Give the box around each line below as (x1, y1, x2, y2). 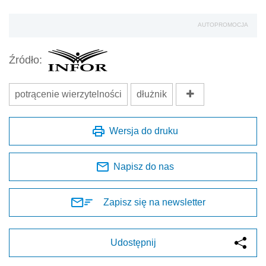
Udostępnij (110, 237, 156, 248)
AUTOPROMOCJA (198, 21, 248, 28)
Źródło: (9, 54, 42, 66)
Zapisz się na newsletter (103, 197, 205, 207)
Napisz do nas (113, 161, 174, 172)
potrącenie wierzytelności (15, 88, 122, 99)
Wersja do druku (109, 125, 178, 136)
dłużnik (137, 88, 167, 99)
